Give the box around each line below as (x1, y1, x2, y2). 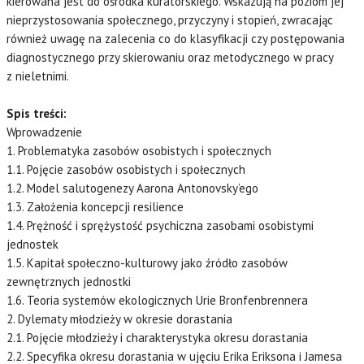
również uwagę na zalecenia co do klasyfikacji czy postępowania (6, 30, 344, 46)
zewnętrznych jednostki (6, 273, 131, 289)
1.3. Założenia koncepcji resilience (6, 198, 184, 214)
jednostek (6, 236, 58, 252)
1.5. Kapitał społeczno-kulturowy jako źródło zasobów (6, 254, 288, 271)
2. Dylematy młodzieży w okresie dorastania (6, 310, 232, 327)
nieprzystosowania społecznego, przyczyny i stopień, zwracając (6, 11, 333, 28)
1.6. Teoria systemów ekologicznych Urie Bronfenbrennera (6, 292, 308, 308)
